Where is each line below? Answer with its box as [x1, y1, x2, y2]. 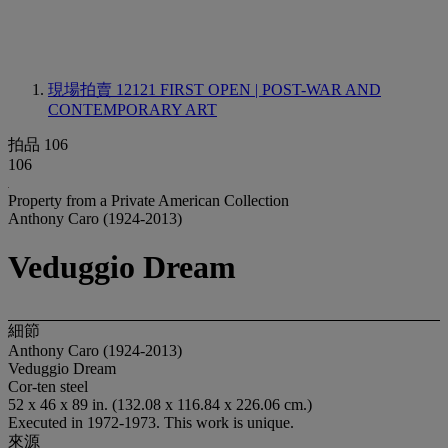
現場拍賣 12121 [48, 81, 160, 98]
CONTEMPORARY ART [48, 101, 217, 118]
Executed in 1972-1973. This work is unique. [8, 413, 294, 431]
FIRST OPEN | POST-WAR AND [160, 81, 381, 98]
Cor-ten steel [8, 377, 88, 395]
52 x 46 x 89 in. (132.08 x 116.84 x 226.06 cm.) [8, 395, 312, 413]
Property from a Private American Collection [8, 192, 289, 209]
